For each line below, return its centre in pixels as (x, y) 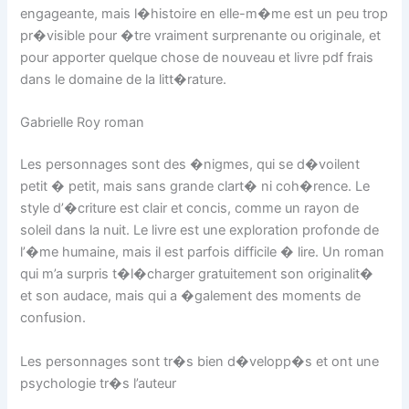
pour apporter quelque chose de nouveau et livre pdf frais (197, 57)
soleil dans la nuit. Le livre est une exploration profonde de (200, 231)
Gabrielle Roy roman (83, 123)
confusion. (53, 318)
